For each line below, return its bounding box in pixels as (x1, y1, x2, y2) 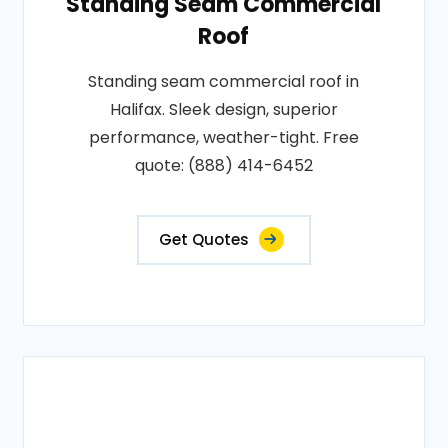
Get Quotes (158, 229, 249, 250)
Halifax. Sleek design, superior (109, 98, 338, 121)
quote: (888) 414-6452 (134, 154, 313, 177)
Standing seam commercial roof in (88, 70, 360, 93)
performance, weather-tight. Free (88, 126, 359, 149)
